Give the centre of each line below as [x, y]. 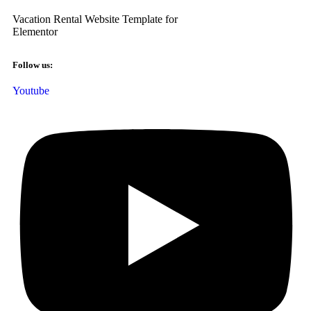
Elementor [35, 32]
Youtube [31, 91]
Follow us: [33, 65]
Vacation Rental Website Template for [95, 19]
